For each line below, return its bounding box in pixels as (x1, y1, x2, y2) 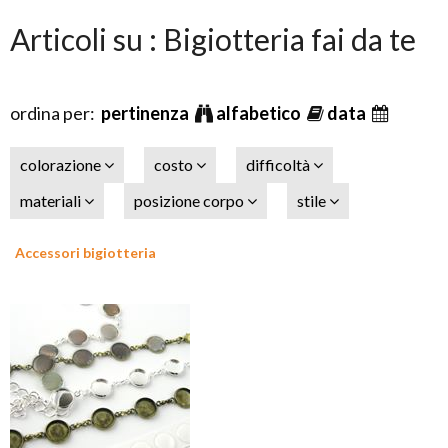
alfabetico (216, 102, 304, 124)
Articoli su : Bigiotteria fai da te (10, 21, 416, 57)
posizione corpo (134, 191, 247, 210)
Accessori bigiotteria (15, 244, 156, 261)
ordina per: (10, 102, 101, 124)
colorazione (20, 155, 104, 174)
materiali (20, 191, 84, 210)
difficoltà (246, 155, 313, 174)
